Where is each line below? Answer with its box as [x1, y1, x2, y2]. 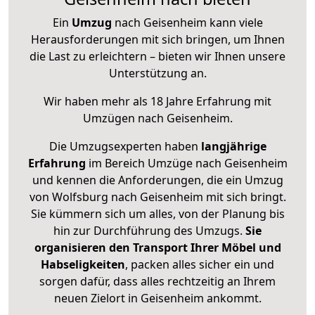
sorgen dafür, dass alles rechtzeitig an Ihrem [39, 274, 276, 290]
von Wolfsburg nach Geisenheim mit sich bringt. [29, 189, 286, 205]
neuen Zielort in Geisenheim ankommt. [53, 290, 262, 307]
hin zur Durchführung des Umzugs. [53, 223, 245, 239]
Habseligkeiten [41, 257, 125, 273]
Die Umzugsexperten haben [49, 139, 201, 155]
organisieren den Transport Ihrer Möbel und [34, 240, 281, 256]
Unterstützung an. [108, 65, 207, 82]
